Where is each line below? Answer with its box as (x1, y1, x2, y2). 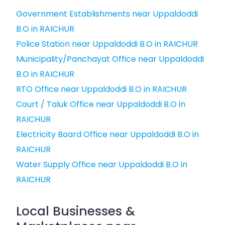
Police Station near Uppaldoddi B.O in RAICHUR (16, 38, 198, 50)
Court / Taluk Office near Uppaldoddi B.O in (16, 98, 185, 110)
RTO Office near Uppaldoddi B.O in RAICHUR (16, 83, 187, 95)
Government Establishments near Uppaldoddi (16, 8, 198, 20)
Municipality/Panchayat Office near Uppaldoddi (16, 53, 204, 65)
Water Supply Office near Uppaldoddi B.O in (16, 159, 187, 170)
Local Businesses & (16, 202, 135, 220)
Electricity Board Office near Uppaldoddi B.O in (16, 129, 199, 140)
